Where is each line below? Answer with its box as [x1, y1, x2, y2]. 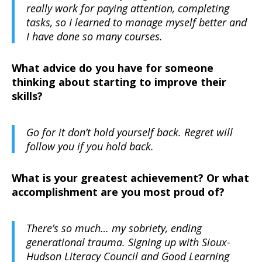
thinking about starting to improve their [12, 75, 226, 89]
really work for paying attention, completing [26, 1, 229, 16]
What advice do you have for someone [12, 61, 213, 75]
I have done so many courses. [26, 29, 163, 44]
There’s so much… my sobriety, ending [26, 221, 202, 236]
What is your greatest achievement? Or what [12, 171, 249, 185]
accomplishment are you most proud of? [12, 185, 225, 199]
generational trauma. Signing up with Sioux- [26, 235, 230, 250]
